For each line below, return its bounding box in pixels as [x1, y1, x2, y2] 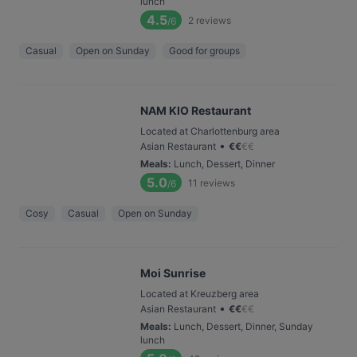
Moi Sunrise [140, 266, 206, 280]
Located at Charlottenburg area [140, 125, 280, 137]
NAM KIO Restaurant [140, 104, 251, 117]
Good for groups [169, 45, 240, 57]
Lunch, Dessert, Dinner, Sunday [174, 320, 313, 332]
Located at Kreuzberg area [140, 288, 259, 300]
